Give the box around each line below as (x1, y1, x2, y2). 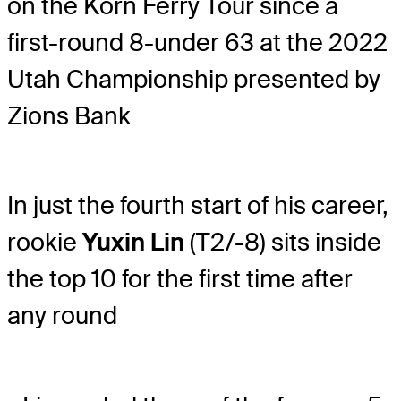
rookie (7, 226, 82, 259)
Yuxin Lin (82, 226, 184, 259)
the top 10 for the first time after (7, 263, 353, 295)
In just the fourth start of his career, (7, 190, 388, 222)
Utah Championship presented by (7, 64, 380, 96)
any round (7, 300, 117, 332)
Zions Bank (7, 100, 131, 132)
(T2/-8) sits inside (184, 226, 381, 259)
